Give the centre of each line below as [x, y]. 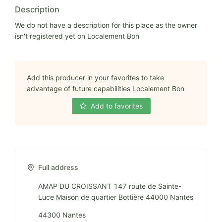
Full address [58, 167]
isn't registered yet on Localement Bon [77, 36]
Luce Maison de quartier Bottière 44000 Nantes [116, 197]
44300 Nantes [62, 215]
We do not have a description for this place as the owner [106, 25]
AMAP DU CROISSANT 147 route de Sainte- [110, 186]
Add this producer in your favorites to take [95, 78]
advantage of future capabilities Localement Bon [106, 89]
